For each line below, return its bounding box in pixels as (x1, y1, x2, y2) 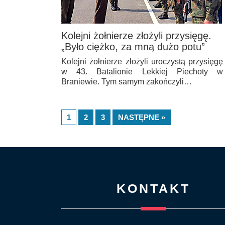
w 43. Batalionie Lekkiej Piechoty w (61, 67, 223, 76)
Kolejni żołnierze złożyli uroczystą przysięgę (61, 57, 223, 66)
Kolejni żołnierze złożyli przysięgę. (61, 30, 211, 41)
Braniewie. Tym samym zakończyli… (61, 77, 192, 86)
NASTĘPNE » (118, 113, 165, 122)
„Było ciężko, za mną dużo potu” (61, 41, 205, 52)
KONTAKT (116, 181, 190, 195)
